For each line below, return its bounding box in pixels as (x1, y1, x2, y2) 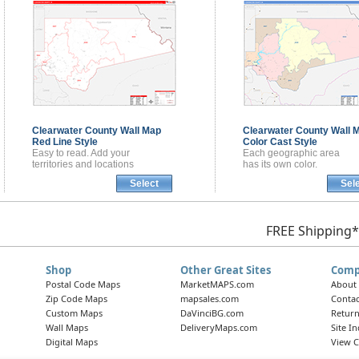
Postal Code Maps (45, 278, 120, 291)
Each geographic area (242, 147, 340, 159)
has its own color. (242, 159, 317, 171)
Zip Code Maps (45, 292, 107, 305)
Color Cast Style (242, 136, 317, 148)
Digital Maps (45, 336, 98, 349)
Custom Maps (45, 307, 103, 320)
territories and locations (31, 159, 134, 171)
